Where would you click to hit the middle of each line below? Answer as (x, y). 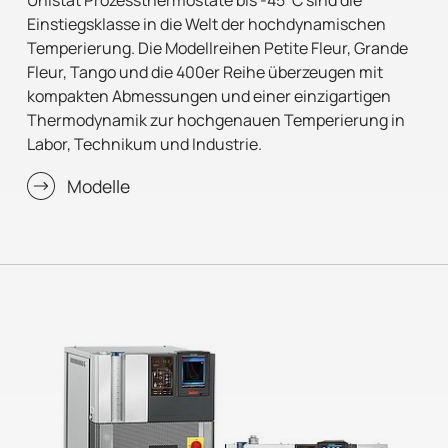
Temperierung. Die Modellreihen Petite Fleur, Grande (218, 47)
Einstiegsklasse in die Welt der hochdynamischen (207, 23)
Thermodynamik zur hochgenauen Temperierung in (216, 119)
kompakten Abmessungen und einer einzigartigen (209, 95)
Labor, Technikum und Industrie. (145, 143)
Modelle (99, 185)
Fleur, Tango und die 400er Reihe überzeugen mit (205, 71)
